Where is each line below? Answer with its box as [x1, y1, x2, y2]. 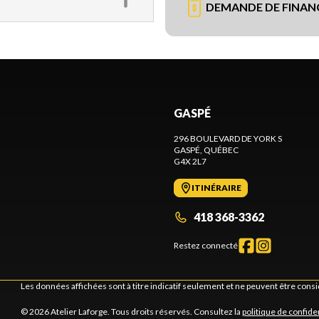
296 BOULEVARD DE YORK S [174, 133, 282, 144]
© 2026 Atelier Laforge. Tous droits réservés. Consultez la [21, 306, 242, 317]
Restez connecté [174, 240, 238, 251]
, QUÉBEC [200, 145, 239, 155]
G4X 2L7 [174, 156, 206, 167]
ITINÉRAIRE [192, 182, 241, 193]
